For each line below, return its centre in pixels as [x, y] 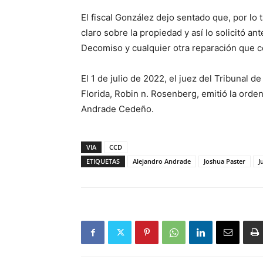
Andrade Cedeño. [117, 109]
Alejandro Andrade [162, 161]
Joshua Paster [225, 161]
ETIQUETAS [103, 161]
